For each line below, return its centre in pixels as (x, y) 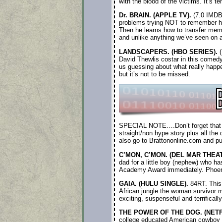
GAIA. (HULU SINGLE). (153, 184)
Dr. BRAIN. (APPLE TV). (155, 15)
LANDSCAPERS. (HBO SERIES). (168, 52)
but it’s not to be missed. (154, 74)
